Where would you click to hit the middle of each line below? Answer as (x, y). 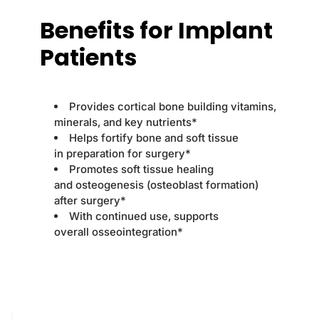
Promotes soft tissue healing (141, 169)
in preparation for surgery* (122, 154)
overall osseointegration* (119, 232)
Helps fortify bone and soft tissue (154, 138)
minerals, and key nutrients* (127, 122)
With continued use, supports (144, 216)
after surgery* (90, 201)
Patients (88, 58)
